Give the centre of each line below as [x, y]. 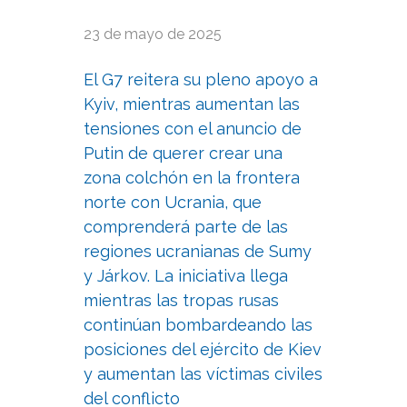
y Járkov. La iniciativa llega [185, 275]
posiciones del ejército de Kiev [202, 349]
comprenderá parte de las [185, 226]
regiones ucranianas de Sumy [197, 251]
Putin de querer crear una [183, 153]
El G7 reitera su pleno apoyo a [200, 79]
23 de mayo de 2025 [152, 35]
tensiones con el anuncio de [192, 128]
